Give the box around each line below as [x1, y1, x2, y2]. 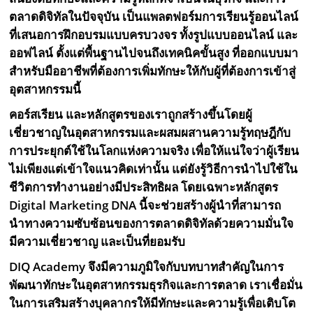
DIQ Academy [9, 258, 89, 275]
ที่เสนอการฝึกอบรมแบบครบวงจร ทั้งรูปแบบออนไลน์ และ [9, 26, 298, 43]
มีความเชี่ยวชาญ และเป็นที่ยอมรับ [9, 233, 186, 249]
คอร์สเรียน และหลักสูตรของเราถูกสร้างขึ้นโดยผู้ [9, 105, 253, 122]
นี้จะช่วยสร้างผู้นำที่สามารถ [139, 196, 282, 213]
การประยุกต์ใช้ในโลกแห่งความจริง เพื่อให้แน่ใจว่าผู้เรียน [9, 142, 300, 159]
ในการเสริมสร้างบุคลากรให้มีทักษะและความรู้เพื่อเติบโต [9, 294, 296, 311]
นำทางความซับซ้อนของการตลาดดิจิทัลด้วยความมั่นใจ [9, 214, 294, 231]
